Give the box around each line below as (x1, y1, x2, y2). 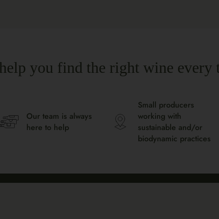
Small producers (138, 99, 194, 110)
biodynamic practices (138, 133, 211, 144)
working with (138, 110, 181, 122)
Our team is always (26, 110, 92, 122)
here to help (26, 122, 69, 133)
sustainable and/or (138, 122, 202, 133)
